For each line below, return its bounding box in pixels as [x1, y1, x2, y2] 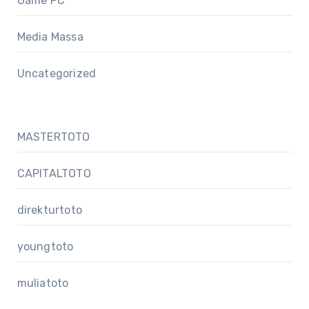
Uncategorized [17, 66, 97, 80]
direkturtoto [17, 203, 82, 217]
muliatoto [17, 276, 69, 290]
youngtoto [17, 239, 74, 253]
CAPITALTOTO [17, 166, 91, 180]
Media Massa [17, 30, 83, 43]
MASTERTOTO [17, 130, 90, 143]
